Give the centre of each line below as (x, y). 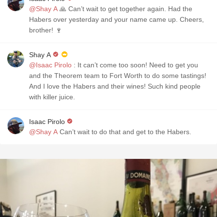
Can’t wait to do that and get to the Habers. (124, 132)
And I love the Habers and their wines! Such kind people (115, 86)
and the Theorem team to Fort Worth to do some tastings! (118, 76)
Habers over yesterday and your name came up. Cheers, (116, 19)
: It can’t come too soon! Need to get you (135, 65)
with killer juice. (52, 97)
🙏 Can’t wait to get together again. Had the (125, 9)
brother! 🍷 (46, 30)
